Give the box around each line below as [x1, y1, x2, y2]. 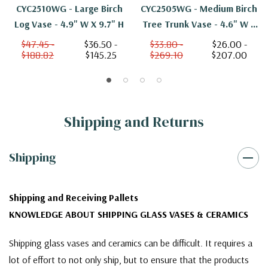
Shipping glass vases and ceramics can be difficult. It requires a [9, 237, 252, 249]
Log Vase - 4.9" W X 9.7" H [14, 18, 124, 31]
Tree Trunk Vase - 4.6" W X [142, 18, 256, 31]
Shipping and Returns [64, 112, 204, 132]
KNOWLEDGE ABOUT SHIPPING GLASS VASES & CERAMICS [9, 208, 248, 221]
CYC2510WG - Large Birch [16, 2, 123, 15]
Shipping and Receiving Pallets [9, 191, 138, 204]
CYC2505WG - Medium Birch [141, 2, 257, 15]
